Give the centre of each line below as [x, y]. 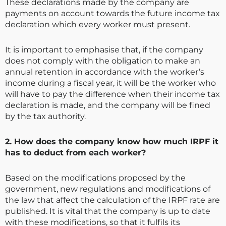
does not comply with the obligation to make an [103, 61]
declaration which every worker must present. [98, 25]
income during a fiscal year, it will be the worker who [110, 83]
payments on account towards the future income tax [112, 14]
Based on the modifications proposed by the [95, 178]
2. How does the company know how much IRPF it [112, 142]
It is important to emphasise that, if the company [104, 50]
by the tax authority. [45, 117]
